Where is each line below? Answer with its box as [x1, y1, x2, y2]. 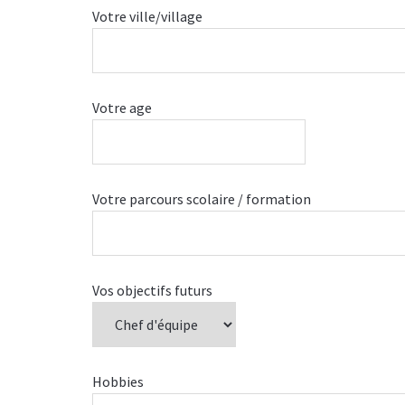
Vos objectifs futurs [92, 281, 212, 299]
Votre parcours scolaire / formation [92, 190, 311, 208]
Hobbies [92, 372, 144, 391]
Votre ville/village [92, 7, 202, 25]
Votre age [92, 99, 152, 117]
